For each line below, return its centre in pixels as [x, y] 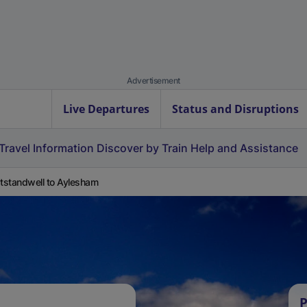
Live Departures [106, 109]
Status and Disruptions [235, 109]
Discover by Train [142, 148]
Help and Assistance [244, 148]
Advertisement [153, 81]
